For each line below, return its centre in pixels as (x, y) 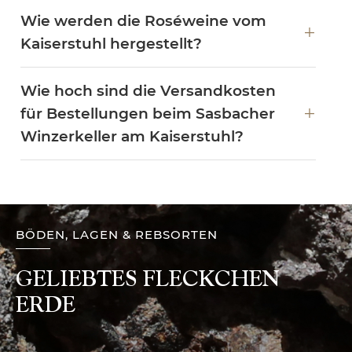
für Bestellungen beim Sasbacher (148, 113)
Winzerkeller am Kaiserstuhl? (132, 136)
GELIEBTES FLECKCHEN (148, 278)
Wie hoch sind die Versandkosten (148, 90)
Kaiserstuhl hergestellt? (111, 43)
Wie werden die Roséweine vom (143, 20)
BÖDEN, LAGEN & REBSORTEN (117, 234)
